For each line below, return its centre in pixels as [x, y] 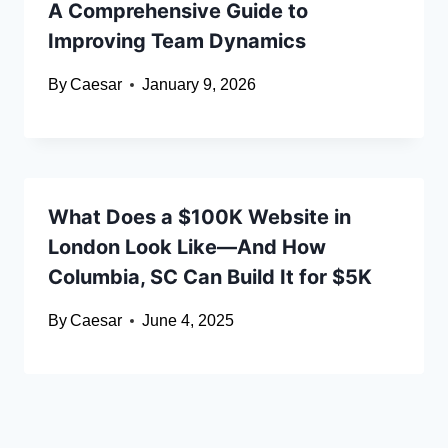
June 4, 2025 [188, 321]
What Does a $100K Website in [199, 217]
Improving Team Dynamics [177, 41]
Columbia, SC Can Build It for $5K [210, 277]
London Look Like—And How [187, 247]
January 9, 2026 [199, 85]
